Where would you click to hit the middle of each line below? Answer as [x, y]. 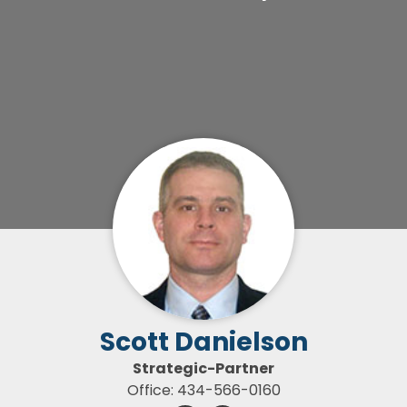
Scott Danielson [203, 342]
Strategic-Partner [203, 368]
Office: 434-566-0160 [203, 390]
